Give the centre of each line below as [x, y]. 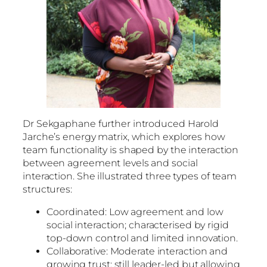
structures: [47, 190]
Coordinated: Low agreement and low [135, 212]
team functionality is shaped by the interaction [131, 150]
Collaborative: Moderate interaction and [137, 252]
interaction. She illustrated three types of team [130, 176]
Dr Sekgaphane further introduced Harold [121, 124]
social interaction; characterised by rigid [138, 225]
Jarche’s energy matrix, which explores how [124, 137]
